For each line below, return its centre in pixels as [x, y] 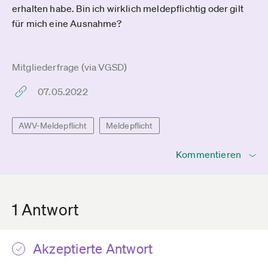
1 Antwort [46, 209]
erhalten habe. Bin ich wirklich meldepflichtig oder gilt [128, 8]
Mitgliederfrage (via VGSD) [70, 67]
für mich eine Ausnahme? [67, 23]
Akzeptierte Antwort [93, 249]
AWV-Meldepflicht [53, 126]
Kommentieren [208, 154]
